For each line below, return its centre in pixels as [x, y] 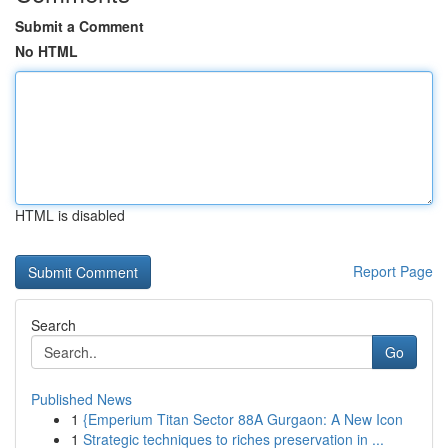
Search [53, 325]
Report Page [393, 271]
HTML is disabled [70, 215]
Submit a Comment [79, 26]
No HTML [46, 51]
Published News [81, 399]
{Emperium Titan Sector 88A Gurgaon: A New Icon [243, 419]
